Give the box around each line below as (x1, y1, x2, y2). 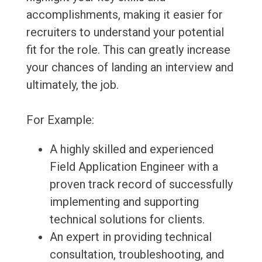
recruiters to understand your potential (26, 25, 224, 40)
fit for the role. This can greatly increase (26, 43, 230, 57)
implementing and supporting (49, 195, 199, 209)
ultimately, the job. (26, 78, 119, 92)
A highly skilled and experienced (49, 142, 213, 157)
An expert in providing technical (49, 230, 212, 244)
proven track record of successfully (49, 177, 233, 192)
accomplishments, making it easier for (26, 8, 223, 22)
